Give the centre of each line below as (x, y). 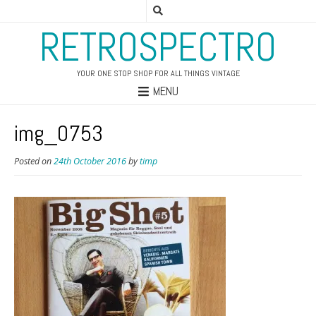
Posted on (34, 162)
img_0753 (59, 134)
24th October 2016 (90, 162)
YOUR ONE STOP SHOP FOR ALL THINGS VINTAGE (158, 73)
